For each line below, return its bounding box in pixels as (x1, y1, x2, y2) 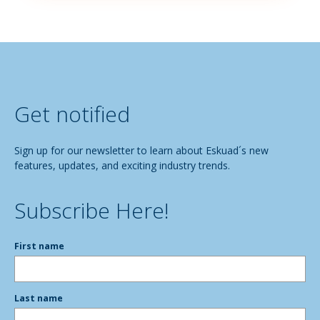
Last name (14, 291, 63, 304)
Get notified (14, 99, 130, 129)
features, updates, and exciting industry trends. (14, 159, 230, 173)
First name (14, 239, 64, 252)
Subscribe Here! (14, 196, 169, 226)
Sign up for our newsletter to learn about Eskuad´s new (14, 144, 269, 158)
